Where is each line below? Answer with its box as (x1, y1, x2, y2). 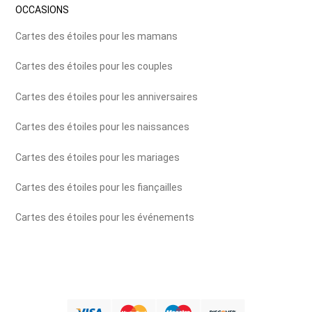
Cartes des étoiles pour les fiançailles (15, 181, 183, 193)
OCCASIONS (15, 4, 70, 15)
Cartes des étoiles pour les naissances (15, 121, 190, 133)
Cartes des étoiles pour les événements (15, 212, 195, 224)
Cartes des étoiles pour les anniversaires (15, 91, 198, 102)
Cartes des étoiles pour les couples (15, 61, 173, 72)
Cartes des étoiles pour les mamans (15, 31, 178, 42)
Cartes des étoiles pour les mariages (15, 151, 180, 163)
